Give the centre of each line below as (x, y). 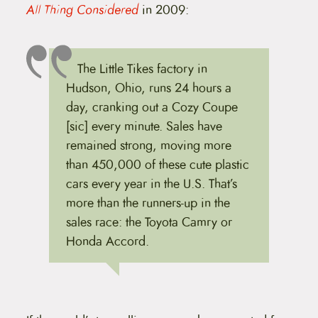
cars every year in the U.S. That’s (151, 183)
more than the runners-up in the (148, 203)
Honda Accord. (107, 241)
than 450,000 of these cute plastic (157, 164)
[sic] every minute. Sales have (144, 126)
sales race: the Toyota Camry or (149, 222)
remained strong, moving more (148, 145)
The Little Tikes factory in (142, 68)
